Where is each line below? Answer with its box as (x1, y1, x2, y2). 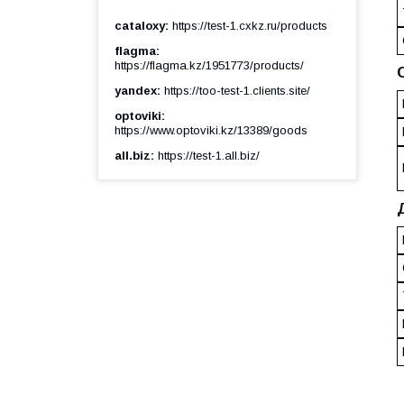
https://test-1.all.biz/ (158, 149, 260, 163)
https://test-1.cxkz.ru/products (172, 19, 327, 33)
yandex (115, 84, 157, 98)
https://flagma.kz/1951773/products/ (115, 59, 304, 73)
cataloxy (115, 19, 165, 33)
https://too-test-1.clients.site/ (164, 84, 310, 98)
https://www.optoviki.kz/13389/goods (115, 124, 308, 138)
